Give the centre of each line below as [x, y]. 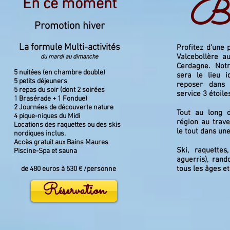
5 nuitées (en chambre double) [60, 73]
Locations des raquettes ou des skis [67, 125]
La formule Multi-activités [69, 47]
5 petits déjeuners [41, 81]
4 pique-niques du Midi [47, 116]
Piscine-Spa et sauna [46, 151]
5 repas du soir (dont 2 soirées [59, 90]
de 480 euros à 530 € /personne [69, 169]
